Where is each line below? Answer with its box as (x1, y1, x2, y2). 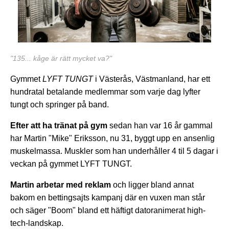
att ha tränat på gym (31, 121, 107, 130)
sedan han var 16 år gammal (107, 121, 213, 130)
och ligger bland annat (111, 180, 194, 189)
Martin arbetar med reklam (10, 180, 111, 189)
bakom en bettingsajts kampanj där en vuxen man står (10, 193, 205, 202)
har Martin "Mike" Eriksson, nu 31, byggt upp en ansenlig (10, 133, 215, 143)
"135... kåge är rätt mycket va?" (10, 54, 112, 62)
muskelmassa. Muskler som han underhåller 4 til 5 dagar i (10, 146, 218, 155)
